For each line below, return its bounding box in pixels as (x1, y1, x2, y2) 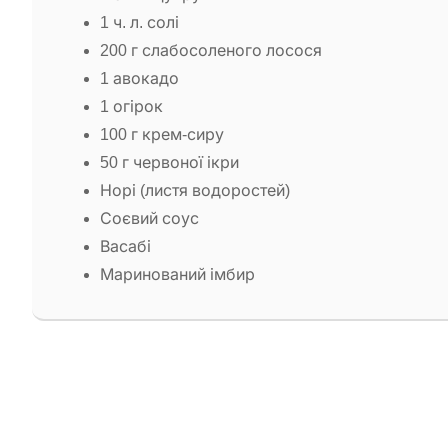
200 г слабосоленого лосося (100, 41, 322, 59)
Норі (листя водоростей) (100, 181, 290, 199)
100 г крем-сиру (100, 125, 224, 143)
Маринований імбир (100, 265, 255, 283)
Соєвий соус (100, 209, 199, 227)
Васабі (100, 237, 151, 255)
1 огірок (100, 97, 163, 115)
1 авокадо (100, 69, 179, 87)
